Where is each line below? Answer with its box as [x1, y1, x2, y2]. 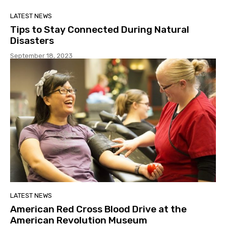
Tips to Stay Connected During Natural [10, 24, 189, 36]
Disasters [10, 35, 54, 47]
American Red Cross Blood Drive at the [10, 203, 187, 215]
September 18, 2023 [10, 52, 73, 60]
